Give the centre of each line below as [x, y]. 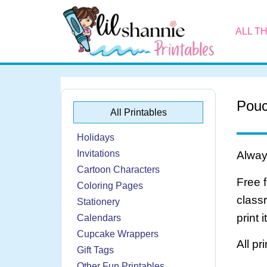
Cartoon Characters [118, 170]
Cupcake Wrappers [118, 234]
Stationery [98, 202]
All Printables [138, 113]
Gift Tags [95, 250]
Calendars [99, 218]
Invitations [98, 154]
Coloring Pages [110, 186]
